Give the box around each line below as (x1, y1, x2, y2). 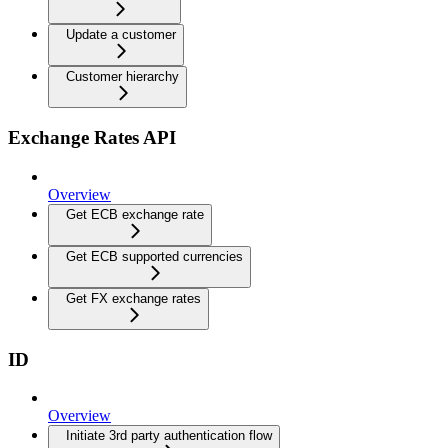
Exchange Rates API (8, 127, 176, 149)
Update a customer (66, 27, 176, 43)
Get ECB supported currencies (66, 248, 243, 264)
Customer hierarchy (66, 69, 179, 85)
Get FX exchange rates (66, 290, 201, 306)
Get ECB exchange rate (66, 206, 204, 222)
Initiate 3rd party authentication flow (66, 428, 272, 444)
